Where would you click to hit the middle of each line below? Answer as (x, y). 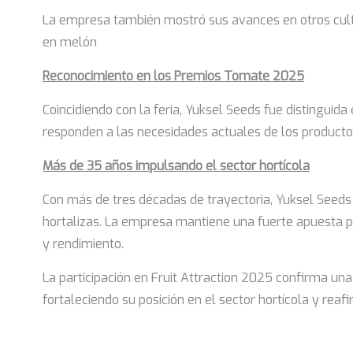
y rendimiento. (83, 244)
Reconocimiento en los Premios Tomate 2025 (173, 76)
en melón (70, 42)
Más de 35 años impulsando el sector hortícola (176, 166)
